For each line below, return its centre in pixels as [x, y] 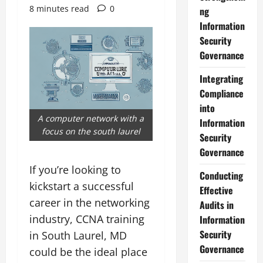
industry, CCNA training [87, 219]
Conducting [221, 176]
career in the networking [90, 202]
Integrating [221, 79]
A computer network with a [91, 118]
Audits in [216, 205]
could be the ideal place [88, 252]
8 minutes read [59, 9]
